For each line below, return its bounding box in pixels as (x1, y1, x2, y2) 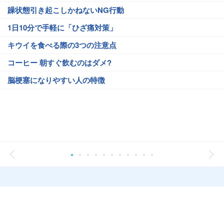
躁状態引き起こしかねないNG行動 (7, 4, 124, 15)
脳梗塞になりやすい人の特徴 (7, 74, 105, 85)
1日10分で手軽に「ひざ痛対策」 (7, 22, 117, 33)
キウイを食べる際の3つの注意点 (7, 39, 116, 50)
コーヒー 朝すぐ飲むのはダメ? (7, 57, 111, 68)
